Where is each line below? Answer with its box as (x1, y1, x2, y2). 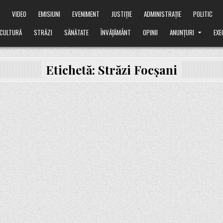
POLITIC (193, 9, 213, 19)
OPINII (143, 27, 158, 37)
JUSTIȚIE (111, 9, 132, 19)
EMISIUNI (38, 9, 61, 19)
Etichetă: (46, 62, 98, 78)
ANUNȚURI (170, 27, 195, 37)
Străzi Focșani (98, 62, 177, 78)
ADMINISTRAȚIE (144, 9, 182, 19)
